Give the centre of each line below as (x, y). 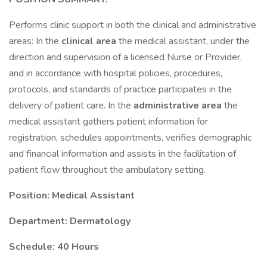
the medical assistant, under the (184, 41)
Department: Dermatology (70, 221)
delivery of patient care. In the (71, 105)
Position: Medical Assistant (72, 195)
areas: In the (35, 41)
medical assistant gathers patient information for (108, 122)
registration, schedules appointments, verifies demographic (130, 138)
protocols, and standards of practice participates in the (120, 89)
